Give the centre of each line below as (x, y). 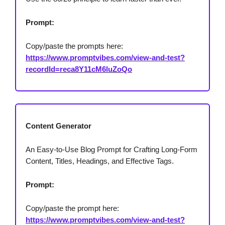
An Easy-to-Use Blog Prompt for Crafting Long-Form (111, 150)
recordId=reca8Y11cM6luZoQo (79, 69)
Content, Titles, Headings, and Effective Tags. (100, 161)
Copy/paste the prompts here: (74, 46)
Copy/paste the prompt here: (72, 208)
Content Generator (59, 126)
